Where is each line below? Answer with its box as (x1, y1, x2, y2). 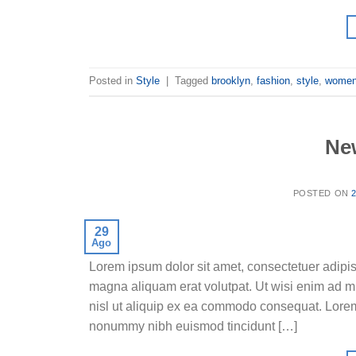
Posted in (89, 75, 136, 87)
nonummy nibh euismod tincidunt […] (89, 319, 297, 333)
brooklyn (211, 75, 250, 87)
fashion (257, 75, 290, 87)
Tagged (175, 75, 211, 87)
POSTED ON (292, 188, 352, 198)
